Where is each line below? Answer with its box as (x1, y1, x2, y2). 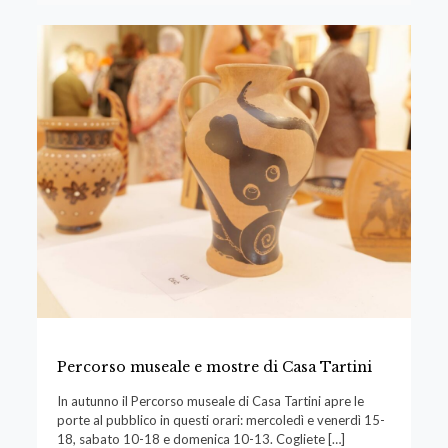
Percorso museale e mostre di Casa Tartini (56, 357, 372, 376)
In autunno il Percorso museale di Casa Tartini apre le (56, 392, 364, 409)
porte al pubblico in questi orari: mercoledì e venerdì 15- (56, 411, 385, 428)
